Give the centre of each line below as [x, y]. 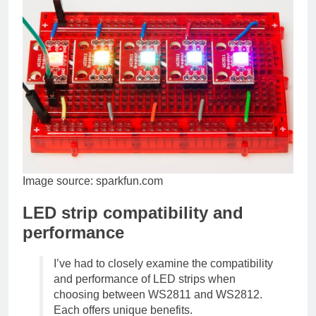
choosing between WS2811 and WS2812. [158, 295]
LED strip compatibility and [133, 212]
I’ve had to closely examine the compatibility [163, 264]
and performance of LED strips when [145, 279]
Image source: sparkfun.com [93, 181]
